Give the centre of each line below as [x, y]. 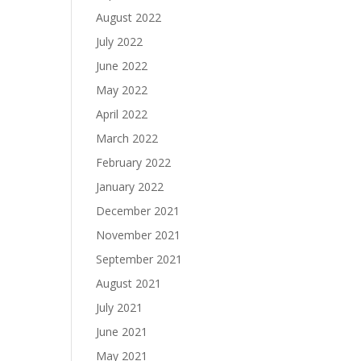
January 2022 [130, 187]
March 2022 [127, 138]
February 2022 [134, 162]
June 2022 [122, 66]
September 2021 [139, 259]
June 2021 [122, 332]
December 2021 [138, 211]
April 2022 [122, 114]
